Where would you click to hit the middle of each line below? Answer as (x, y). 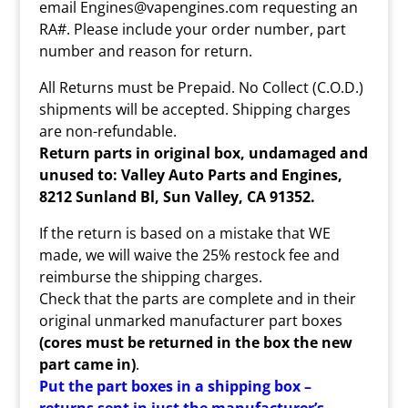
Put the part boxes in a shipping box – (175, 386)
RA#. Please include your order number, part (192, 29)
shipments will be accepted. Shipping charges (194, 109)
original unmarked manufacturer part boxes (190, 321)
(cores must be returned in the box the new (195, 342)
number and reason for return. (145, 51)
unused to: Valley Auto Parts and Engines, (190, 175)
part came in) (87, 364)
